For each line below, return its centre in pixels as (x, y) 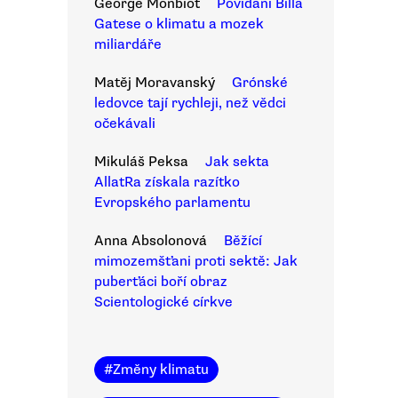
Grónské (260, 83)
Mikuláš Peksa (141, 162)
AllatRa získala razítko (167, 182)
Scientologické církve (163, 302)
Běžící (243, 241)
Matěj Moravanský (155, 83)
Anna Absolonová (151, 241)
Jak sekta (237, 162)
